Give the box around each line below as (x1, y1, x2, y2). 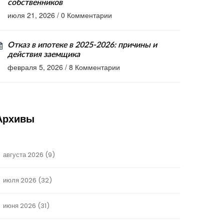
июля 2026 (1, 175, 38, 185)
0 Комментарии (61, 10, 112, 20)
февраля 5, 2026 (7, 62, 63, 72)
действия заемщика (7, 50, 80, 58)
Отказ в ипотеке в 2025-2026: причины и (7, 41, 157, 49)
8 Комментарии (69, 62, 120, 72)
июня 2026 (1, 201, 37, 210)
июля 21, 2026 (7, 10, 55, 20)
